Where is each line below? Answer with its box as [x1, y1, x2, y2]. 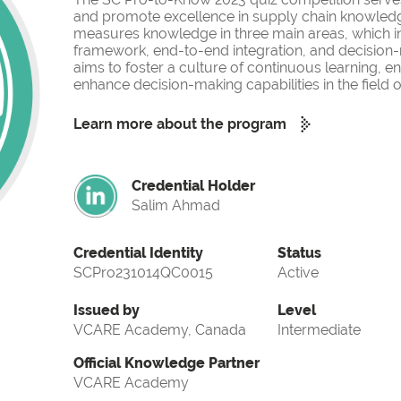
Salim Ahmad [132, 197, 220, 215]
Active [277, 264, 319, 282]
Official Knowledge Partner [73, 354, 260, 372]
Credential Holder [132, 177, 255, 195]
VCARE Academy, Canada [73, 321, 246, 339]
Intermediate [277, 321, 361, 339]
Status [277, 244, 321, 262]
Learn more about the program [73, 115, 286, 133]
